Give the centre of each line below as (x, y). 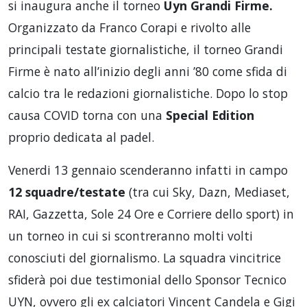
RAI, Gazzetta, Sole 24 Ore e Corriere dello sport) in (151, 214)
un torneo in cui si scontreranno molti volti (131, 236)
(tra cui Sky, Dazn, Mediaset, (208, 192)
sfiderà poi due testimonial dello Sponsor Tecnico (147, 280)
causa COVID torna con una (87, 115)
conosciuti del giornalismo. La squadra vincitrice (145, 258)
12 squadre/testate (67, 192)
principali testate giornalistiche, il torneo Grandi (146, 49)
